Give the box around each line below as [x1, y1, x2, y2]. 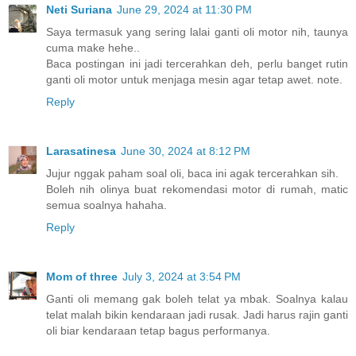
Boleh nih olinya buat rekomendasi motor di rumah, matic [46, 182, 348, 195]
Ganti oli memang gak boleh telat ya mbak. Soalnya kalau [46, 292, 348, 305]
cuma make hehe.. [46, 41, 140, 54]
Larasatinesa [46, 144, 116, 157]
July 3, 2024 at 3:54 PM [122, 269, 241, 283]
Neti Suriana [46, 2, 112, 16]
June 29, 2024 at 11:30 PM [117, 2, 252, 16]
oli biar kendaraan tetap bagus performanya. [46, 323, 270, 337]
